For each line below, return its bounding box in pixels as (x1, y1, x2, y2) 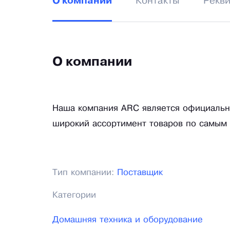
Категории (52, 191, 96, 200)
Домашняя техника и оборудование (52, 216, 203, 224)
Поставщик (117, 169, 163, 177)
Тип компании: (52, 169, 117, 177)
